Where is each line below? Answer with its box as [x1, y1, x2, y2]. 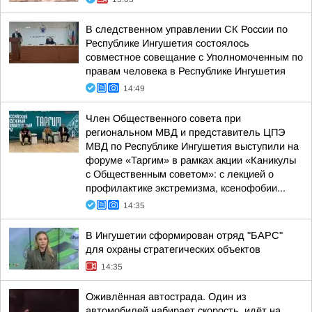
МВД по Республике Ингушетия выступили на [86, 141, 299, 152]
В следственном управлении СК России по [86, 24, 288, 35]
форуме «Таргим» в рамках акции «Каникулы [86, 155, 296, 166]
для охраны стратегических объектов [86, 244, 260, 255]
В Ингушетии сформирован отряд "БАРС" [86, 230, 283, 241]
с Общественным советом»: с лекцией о [86, 169, 274, 180]
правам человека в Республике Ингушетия [86, 65, 286, 77]
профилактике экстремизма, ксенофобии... [86, 182, 286, 194]
